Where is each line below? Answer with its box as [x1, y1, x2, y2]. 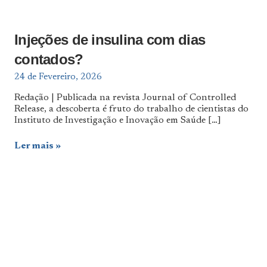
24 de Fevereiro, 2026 [14, 73, 102, 82]
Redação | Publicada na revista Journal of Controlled [14, 93, 236, 103]
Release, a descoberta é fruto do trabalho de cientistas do [14, 104, 249, 114]
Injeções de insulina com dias [14, 32, 206, 48]
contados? [14, 51, 83, 68]
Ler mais [14, 141, 54, 151]
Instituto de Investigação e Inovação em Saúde [14, 116, 208, 125]
